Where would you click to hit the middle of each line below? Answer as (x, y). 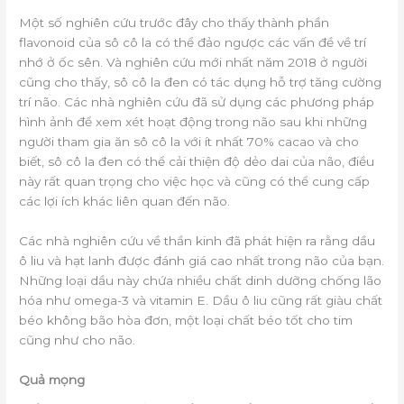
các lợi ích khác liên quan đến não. (125, 202)
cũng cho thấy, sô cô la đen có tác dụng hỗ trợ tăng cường (201, 83)
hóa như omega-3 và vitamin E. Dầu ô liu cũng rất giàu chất (201, 301)
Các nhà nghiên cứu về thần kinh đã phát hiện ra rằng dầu (197, 241)
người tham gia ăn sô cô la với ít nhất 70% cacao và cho (189, 142)
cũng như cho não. (78, 340)
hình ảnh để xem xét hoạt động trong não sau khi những (193, 122)
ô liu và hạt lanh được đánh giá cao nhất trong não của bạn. (202, 261)
